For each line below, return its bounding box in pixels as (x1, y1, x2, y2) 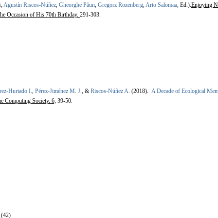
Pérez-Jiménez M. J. (35, 87, 82, 94)
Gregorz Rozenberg (98, 1, 143, 8)
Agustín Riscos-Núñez (3, 1, 56, 8)
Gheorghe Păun (59, 1, 95, 8)
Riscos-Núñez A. (91, 87, 130, 94)
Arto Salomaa (145, 1, 177, 8)
